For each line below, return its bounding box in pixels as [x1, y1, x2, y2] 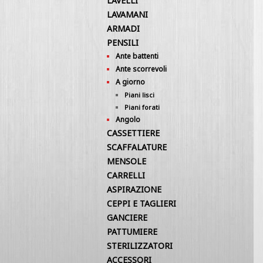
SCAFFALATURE [107, 141, 167, 153]
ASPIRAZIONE [107, 184, 161, 195]
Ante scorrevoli [116, 64, 167, 74]
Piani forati [124, 103, 160, 112]
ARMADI [107, 23, 140, 34]
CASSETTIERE [107, 127, 160, 139]
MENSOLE [107, 156, 146, 167]
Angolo [116, 114, 140, 124]
